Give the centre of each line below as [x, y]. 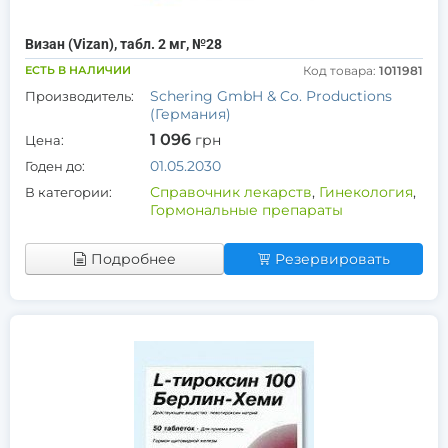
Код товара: [341, 70]
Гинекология [366, 192]
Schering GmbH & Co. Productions [271, 96]
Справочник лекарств [231, 192]
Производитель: [79, 96]
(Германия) [190, 114]
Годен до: [55, 166]
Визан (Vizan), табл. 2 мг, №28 [123, 44]
